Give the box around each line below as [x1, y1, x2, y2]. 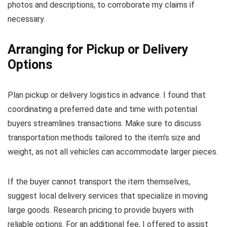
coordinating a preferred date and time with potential [8, 104, 197, 115]
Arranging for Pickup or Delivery [8, 42, 188, 57]
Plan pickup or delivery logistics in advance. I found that [8, 90, 206, 100]
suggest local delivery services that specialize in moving [8, 191, 208, 201]
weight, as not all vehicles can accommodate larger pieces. [8, 147, 218, 157]
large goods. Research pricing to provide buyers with [8, 205, 194, 215]
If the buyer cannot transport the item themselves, [8, 177, 190, 187]
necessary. [8, 14, 45, 24]
